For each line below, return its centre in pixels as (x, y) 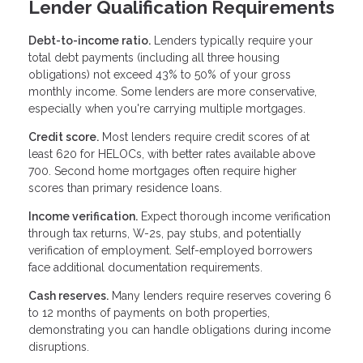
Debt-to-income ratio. (90, 41)
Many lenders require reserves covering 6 (220, 296)
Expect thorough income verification (234, 217)
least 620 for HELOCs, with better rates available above (172, 154)
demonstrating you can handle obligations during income (179, 330)
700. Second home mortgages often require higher (162, 171)
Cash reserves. (68, 296)
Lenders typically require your (232, 41)
